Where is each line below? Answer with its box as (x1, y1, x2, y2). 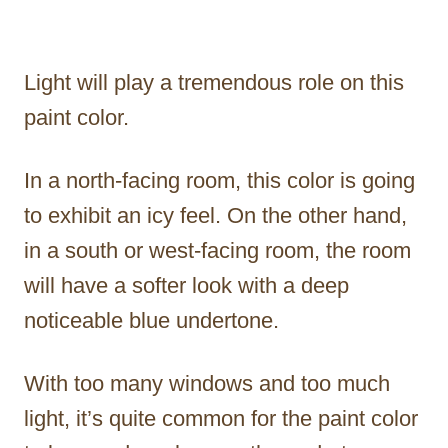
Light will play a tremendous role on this (24, 70, 404, 96)
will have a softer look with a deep (24, 273, 349, 299)
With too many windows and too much (24, 371, 390, 397)
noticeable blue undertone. (24, 308, 279, 334)
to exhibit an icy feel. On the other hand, (24, 203, 407, 229)
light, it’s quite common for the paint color (24, 406, 418, 432)
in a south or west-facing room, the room (24, 238, 411, 264)
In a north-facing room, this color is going (24, 168, 415, 194)
